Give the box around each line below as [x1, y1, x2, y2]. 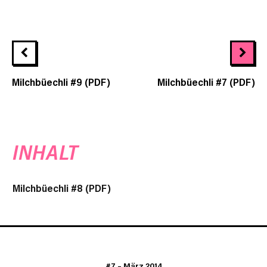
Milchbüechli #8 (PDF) [13, 181, 111, 194]
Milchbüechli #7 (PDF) [157, 74, 255, 88]
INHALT [13, 138, 79, 165]
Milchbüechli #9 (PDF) [12, 74, 110, 88]
